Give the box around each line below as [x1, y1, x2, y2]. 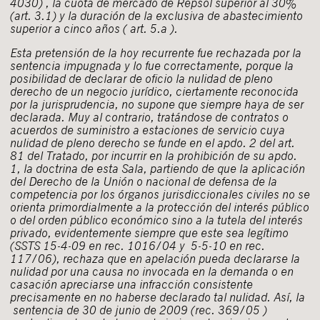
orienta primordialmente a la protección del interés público [10, 199, 309, 215]
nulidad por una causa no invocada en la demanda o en [10, 264, 294, 279]
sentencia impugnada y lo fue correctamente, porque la [10, 58, 294, 74]
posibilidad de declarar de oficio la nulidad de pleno [10, 71, 273, 86]
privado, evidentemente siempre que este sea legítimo [10, 225, 289, 241]
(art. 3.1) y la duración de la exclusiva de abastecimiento [10, 8, 303, 24]
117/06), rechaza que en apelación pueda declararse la [10, 251, 300, 266]
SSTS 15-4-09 [14, 238, 86, 254]
